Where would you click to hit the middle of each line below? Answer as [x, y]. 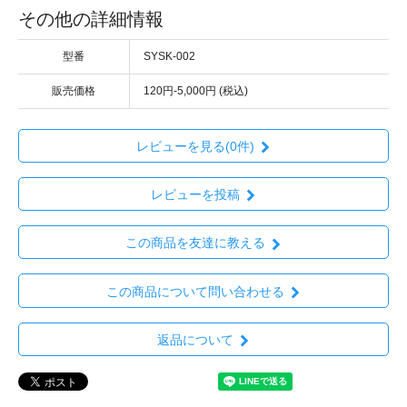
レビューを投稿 [195, 195]
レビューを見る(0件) [195, 146]
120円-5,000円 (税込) [196, 90]
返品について [195, 340]
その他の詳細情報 [91, 19]
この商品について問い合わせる [195, 291]
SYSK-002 [169, 56]
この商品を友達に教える [195, 243]
